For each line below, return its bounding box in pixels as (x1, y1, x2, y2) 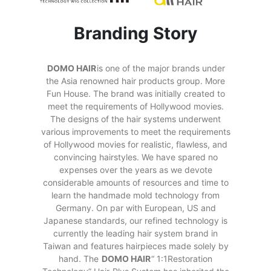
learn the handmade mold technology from (51, 190, 220, 201)
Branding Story (74, 23, 197, 44)
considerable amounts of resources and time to (42, 177, 229, 188)
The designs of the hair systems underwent (50, 114, 221, 125)
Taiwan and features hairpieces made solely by (42, 241, 229, 252)
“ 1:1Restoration (151, 253, 212, 264)
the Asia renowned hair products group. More (46, 76, 225, 87)
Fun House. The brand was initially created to (46, 88, 225, 99)
